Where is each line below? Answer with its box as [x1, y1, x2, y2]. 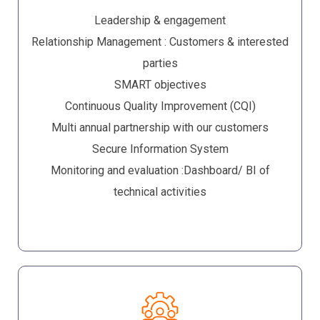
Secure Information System [91, 142, 229, 156]
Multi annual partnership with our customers [51, 121, 269, 135]
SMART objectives [114, 78, 206, 92]
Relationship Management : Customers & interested [31, 35, 289, 49]
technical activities [114, 185, 206, 199]
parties [142, 56, 178, 71]
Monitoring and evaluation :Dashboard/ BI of [50, 164, 270, 178]
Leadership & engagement [94, 14, 226, 28]
